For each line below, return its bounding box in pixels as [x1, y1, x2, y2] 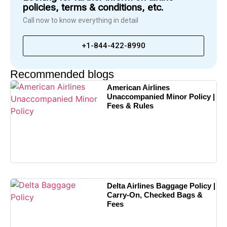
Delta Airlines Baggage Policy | [106, 181, 215, 190]
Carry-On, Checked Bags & [106, 190, 203, 199]
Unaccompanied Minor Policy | [106, 92, 215, 101]
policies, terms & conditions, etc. [23, 2, 164, 14]
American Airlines [106, 83, 170, 92]
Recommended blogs [10, 68, 114, 81]
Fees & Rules [106, 101, 154, 110]
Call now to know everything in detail [23, 16, 138, 25]
